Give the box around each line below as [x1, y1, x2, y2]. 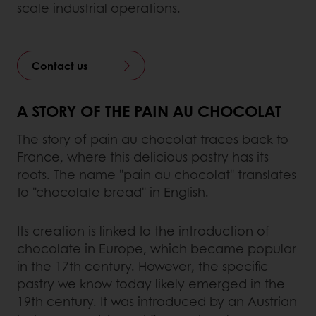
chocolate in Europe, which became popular [17, 239, 296, 258]
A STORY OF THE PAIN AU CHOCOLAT [17, 99, 281, 123]
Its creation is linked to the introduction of [17, 221, 269, 241]
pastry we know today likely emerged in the [17, 274, 285, 293]
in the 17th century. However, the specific [17, 257, 268, 276]
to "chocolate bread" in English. [17, 183, 209, 202]
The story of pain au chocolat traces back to [17, 130, 288, 149]
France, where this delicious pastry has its [17, 147, 269, 166]
